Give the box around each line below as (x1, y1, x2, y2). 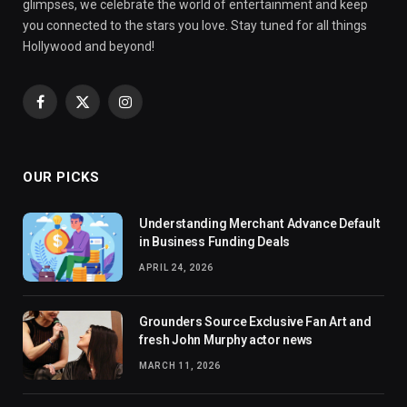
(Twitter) (81, 121, 133, 136)
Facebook (38, 102, 94, 117)
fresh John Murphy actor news (139, 332, 313, 347)
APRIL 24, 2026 (139, 262, 213, 273)
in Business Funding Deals (139, 233, 291, 249)
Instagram (124, 102, 184, 117)
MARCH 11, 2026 (139, 360, 221, 371)
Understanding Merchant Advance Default (139, 215, 381, 231)
